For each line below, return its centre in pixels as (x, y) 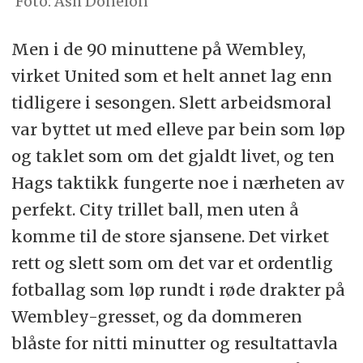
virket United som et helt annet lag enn (171, 75)
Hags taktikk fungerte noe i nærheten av (177, 182)
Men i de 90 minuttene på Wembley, (158, 49)
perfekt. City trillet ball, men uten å (155, 209)
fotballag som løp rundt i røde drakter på (178, 289)
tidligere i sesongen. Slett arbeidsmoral (171, 102)
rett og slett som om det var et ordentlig (172, 263)
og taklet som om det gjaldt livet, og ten (173, 156)
